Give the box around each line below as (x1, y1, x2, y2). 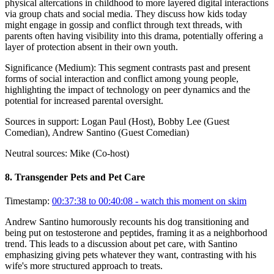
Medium (58, 62, 91, 73)
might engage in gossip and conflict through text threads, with (5, 19, 242, 30)
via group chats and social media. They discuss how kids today (5, 8, 247, 19)
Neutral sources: (5, 147, 67, 158)
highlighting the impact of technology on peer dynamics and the (5, 84, 250, 95)
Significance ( (5, 62, 58, 73)
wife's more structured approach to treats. (5, 261, 163, 272)
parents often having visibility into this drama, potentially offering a (5, 30, 263, 41)
